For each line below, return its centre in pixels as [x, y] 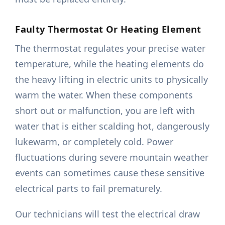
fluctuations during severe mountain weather [112, 157]
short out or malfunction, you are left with [105, 111]
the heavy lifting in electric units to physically [112, 80]
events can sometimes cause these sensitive [110, 173]
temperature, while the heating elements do [110, 64]
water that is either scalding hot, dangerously [113, 126]
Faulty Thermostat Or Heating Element [108, 29]
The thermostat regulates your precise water [110, 48]
